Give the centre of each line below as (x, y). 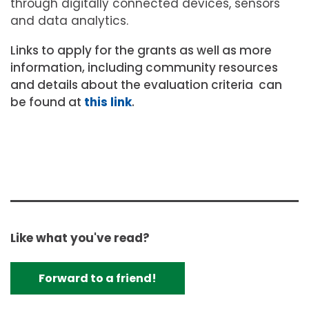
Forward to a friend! (98, 278)
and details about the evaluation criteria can (146, 85)
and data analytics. (69, 21)
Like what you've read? (80, 238)
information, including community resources (144, 68)
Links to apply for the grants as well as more (141, 51)
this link (108, 102)
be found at (47, 102)
